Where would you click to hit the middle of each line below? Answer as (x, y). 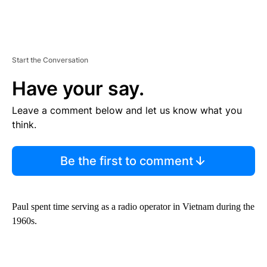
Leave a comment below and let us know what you (127, 110)
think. (24, 124)
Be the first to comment (126, 161)
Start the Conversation (50, 60)
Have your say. (78, 88)
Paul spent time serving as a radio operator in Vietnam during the (133, 206)
